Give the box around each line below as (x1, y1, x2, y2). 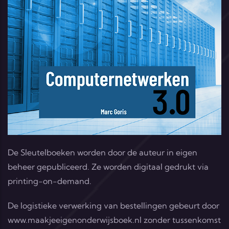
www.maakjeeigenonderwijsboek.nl (8, 215, 142, 225)
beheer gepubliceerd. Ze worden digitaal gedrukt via (8, 162, 209, 172)
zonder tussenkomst (142, 215, 221, 225)
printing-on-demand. (8, 176, 91, 187)
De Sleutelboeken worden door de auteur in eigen (8, 147, 197, 158)
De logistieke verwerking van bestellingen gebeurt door (8, 200, 219, 211)
